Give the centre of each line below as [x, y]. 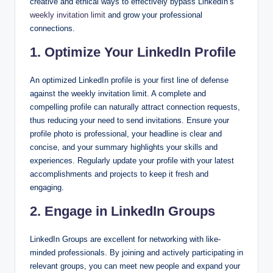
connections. [52, 29]
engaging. [47, 188]
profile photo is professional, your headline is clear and [126, 134]
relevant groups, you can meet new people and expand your [135, 266]
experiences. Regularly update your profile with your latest [132, 161]
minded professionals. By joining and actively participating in [136, 253]
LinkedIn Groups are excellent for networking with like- [125, 239]
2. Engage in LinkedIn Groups [122, 211]
